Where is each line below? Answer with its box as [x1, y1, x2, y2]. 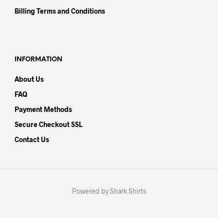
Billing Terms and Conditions [15, 6, 105, 15]
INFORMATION [15, 56, 62, 63]
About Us [15, 74, 44, 83]
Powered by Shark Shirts [72, 186, 146, 195]
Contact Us [15, 135, 49, 144]
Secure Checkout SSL [15, 120, 82, 128]
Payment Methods [15, 105, 72, 113]
